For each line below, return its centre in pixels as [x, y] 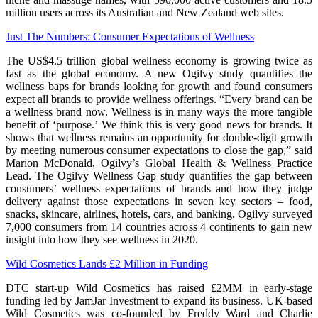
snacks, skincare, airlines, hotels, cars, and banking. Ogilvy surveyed [159, 214]
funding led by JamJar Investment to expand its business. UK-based [159, 301]
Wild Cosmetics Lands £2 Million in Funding [107, 264]
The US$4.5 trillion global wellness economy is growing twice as [159, 61]
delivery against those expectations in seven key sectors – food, [159, 202]
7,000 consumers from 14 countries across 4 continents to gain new [159, 227]
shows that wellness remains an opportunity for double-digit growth [159, 138]
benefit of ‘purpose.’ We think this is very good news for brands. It [159, 125]
